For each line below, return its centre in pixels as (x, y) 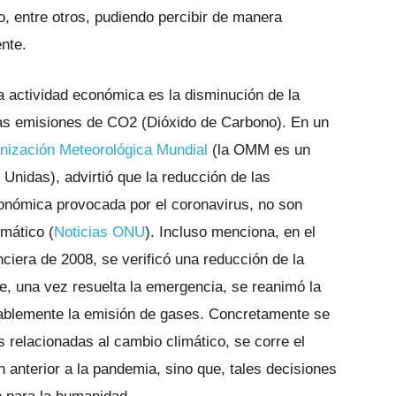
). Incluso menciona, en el (230, 232)
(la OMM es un (259, 150)
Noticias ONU (99, 232)
